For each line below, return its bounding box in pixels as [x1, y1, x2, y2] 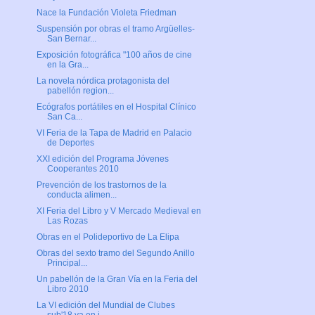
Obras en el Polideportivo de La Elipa [36, 232, 179, 243]
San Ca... [46, 112, 82, 122]
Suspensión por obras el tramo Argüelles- [36, 24, 195, 34]
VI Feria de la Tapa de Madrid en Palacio [36, 128, 192, 139]
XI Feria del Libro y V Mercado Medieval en [36, 206, 201, 217]
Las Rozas [46, 216, 88, 226]
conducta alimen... [46, 190, 117, 200]
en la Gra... [46, 60, 89, 70]
